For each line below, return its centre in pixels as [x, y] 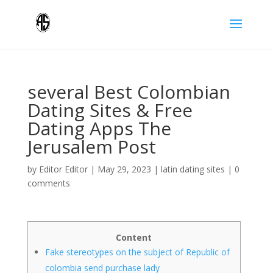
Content [134, 237]
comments [48, 183]
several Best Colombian [129, 92]
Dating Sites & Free [110, 110]
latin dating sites [193, 169]
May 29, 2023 [124, 169]
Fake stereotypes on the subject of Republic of [137, 252]
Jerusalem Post [91, 147]
